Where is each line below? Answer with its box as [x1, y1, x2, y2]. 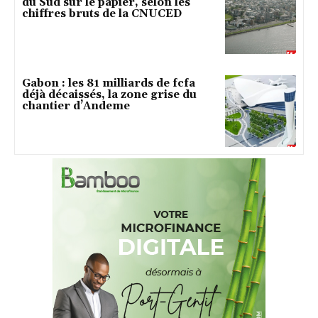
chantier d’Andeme [22, 99, 130, 114]
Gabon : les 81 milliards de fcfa [22, 77, 195, 91]
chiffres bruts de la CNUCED [22, 7, 182, 21]
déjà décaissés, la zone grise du [22, 88, 197, 102]
